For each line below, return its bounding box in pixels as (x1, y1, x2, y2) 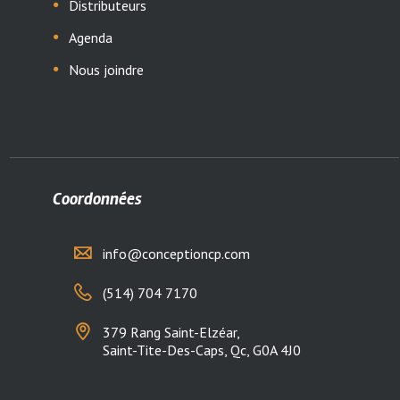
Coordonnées (53, 188, 143, 209)
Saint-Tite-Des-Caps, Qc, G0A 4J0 (103, 341, 302, 360)
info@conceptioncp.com (103, 245, 251, 263)
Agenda (68, 28, 112, 46)
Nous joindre (68, 60, 144, 79)
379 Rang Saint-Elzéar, (103, 323, 241, 342)
